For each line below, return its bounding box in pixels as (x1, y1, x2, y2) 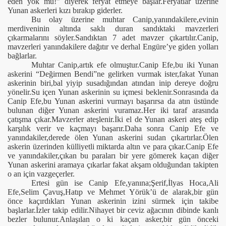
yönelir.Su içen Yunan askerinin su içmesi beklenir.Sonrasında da (8, 88, 218, 96)
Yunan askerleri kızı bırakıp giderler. (8, 6, 123, 15)
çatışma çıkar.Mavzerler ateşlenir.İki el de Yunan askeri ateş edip (8, 115, 218, 124)
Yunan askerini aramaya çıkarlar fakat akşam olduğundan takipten (8, 160, 218, 169)
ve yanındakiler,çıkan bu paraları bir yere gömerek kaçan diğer (8, 151, 218, 160)
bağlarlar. (8, 51, 37, 60)
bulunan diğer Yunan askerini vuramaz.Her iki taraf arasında (8, 106, 218, 115)
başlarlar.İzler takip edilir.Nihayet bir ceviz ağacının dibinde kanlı (8, 206, 218, 214)
